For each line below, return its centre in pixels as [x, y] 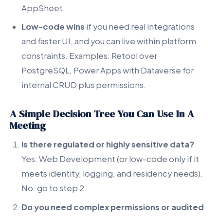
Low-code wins [53, 27]
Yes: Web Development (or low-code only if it [110, 159]
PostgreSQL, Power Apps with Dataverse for [108, 71]
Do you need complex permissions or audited [113, 207]
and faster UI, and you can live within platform [109, 41]
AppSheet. [43, 8]
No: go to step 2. [54, 188]
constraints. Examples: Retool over [89, 56]
